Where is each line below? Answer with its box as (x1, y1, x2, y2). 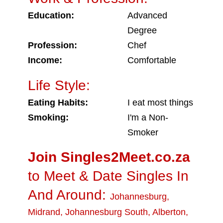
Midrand (28, 207, 60, 217)
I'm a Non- (127, 112, 168, 122)
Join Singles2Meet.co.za (28, 149, 190, 165)
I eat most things (127, 98, 193, 108)
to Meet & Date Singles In (28, 168, 189, 184)
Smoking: (28, 112, 69, 122)
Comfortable (127, 55, 176, 65)
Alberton (152, 207, 186, 217)
